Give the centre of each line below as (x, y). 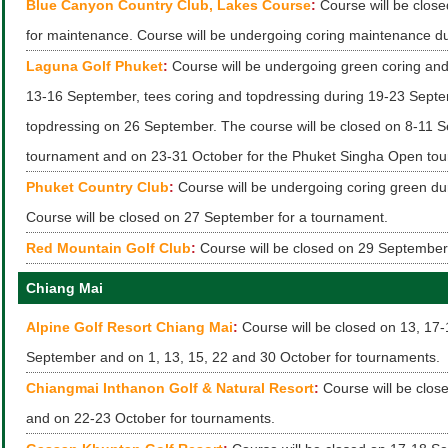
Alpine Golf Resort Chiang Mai (129, 327)
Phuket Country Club (97, 187)
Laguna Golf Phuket (94, 66)
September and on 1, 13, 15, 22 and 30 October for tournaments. (233, 357)
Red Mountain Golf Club (108, 248)
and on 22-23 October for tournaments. (150, 418)
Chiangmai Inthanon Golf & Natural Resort (170, 388)
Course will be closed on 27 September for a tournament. (207, 217)
